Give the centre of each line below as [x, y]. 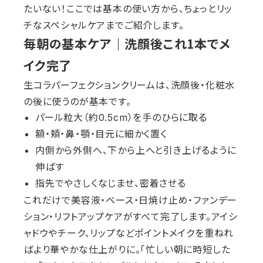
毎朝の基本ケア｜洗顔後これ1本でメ [127, 44]
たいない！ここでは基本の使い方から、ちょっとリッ [128, 9]
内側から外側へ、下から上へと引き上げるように [136, 151]
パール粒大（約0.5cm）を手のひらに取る [121, 118]
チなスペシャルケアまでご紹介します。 [104, 25]
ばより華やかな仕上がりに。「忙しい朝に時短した [127, 249]
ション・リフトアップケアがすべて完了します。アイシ [131, 216]
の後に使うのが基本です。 [77, 101]
